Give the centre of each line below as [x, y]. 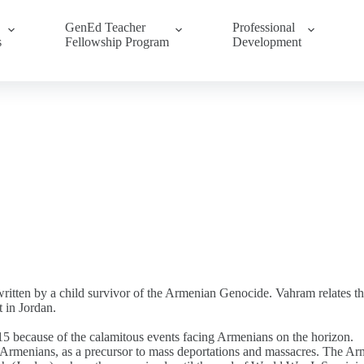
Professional [263, 27]
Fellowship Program [117, 42]
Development [266, 42]
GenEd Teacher [105, 27]
